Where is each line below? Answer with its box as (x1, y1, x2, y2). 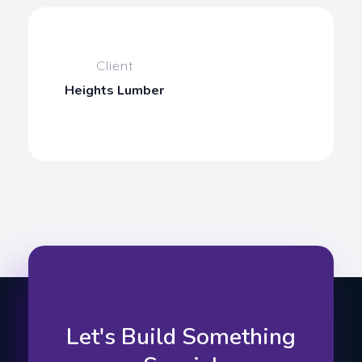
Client (95, 57, 133, 74)
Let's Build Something (66, 321, 296, 352)
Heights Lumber (65, 82, 164, 99)
